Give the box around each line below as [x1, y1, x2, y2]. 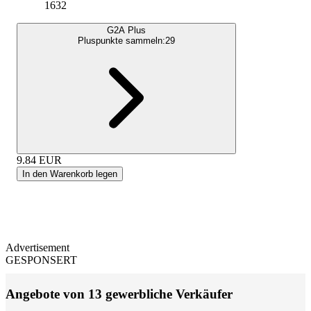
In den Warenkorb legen [22, 168, 117, 179]
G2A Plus [107, 24, 146, 35]
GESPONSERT [6, 253, 77, 266]
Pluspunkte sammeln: [78, 35, 165, 46]
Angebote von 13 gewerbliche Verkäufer [6, 286, 233, 301]
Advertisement [6, 241, 69, 253]
